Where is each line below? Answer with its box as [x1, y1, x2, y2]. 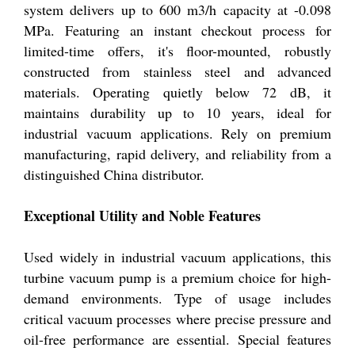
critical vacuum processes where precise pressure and [24, 309, 331, 329]
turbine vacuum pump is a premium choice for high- [24, 268, 331, 288]
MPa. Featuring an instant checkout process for [24, 21, 331, 40]
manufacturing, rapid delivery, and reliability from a [24, 144, 331, 164]
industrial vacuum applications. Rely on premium [24, 124, 331, 143]
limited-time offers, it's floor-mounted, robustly [24, 41, 331, 61]
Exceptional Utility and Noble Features [24, 205, 261, 227]
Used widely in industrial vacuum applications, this [24, 247, 331, 267]
